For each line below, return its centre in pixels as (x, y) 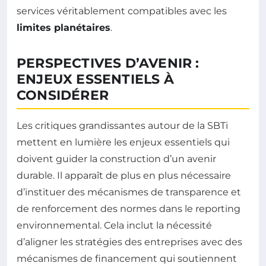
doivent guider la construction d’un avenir (116, 159)
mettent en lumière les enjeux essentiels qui (123, 142)
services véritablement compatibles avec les (122, 11)
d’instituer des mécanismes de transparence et (129, 192)
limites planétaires (64, 28)
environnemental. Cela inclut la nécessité (114, 226)
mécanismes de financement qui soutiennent (127, 259)
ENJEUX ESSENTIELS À (95, 80)
